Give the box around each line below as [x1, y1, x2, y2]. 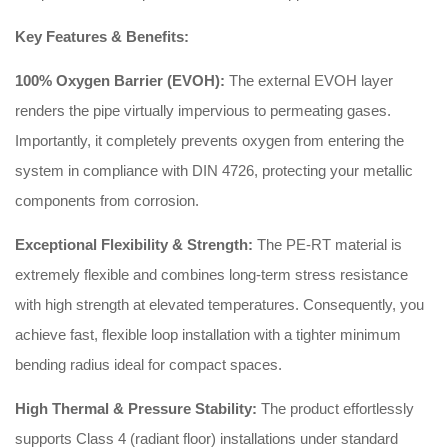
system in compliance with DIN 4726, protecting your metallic [15, 162, 413, 180]
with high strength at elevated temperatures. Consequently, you [15, 296, 424, 314]
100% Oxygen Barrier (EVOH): [15, 72, 225, 90]
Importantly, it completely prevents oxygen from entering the [15, 132, 404, 150]
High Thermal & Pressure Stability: [15, 400, 257, 418]
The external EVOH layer [225, 72, 393, 90]
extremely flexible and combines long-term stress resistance [15, 266, 408, 284]
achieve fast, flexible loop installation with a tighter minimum [15, 326, 401, 344]
